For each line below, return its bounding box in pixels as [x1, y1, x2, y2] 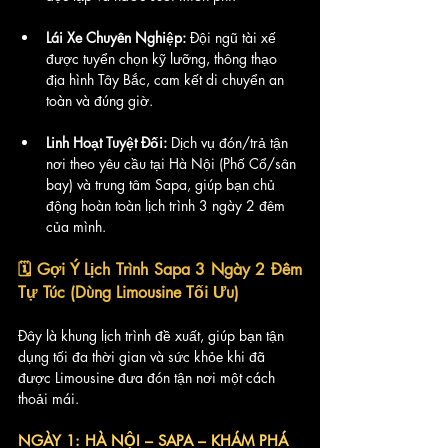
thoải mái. [18, 389, 79, 408]
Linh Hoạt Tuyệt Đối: [46, 133, 167, 152]
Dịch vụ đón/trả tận [167, 133, 292, 152]
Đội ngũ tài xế [186, 28, 280, 47]
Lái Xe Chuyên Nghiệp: [46, 28, 186, 47]
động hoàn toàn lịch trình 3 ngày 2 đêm [46, 196, 289, 215]
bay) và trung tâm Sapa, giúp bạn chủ [46, 175, 279, 194]
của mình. [46, 217, 106, 236]
